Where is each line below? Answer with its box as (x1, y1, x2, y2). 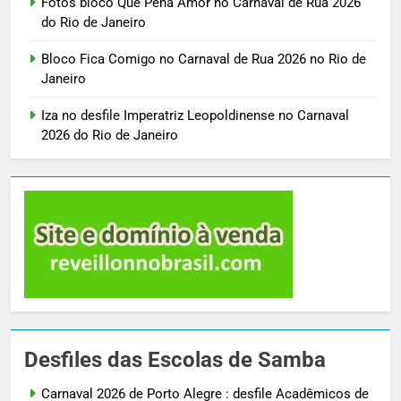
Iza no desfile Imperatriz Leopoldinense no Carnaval (41, 107, 349, 124)
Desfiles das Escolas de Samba (24, 347, 326, 373)
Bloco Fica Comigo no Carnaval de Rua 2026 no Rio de (41, 51, 366, 68)
